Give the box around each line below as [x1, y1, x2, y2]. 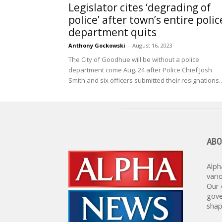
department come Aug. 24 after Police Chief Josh [68, 65, 212, 74]
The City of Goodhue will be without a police [68, 55, 199, 64]
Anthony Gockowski [68, 42, 125, 49]
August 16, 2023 [132, 42, 172, 49]
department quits [68, 25, 159, 39]
